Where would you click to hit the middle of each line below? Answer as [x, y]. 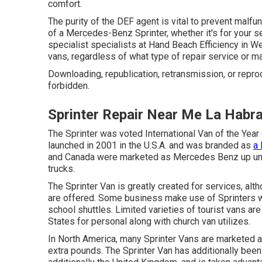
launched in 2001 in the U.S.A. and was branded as [151, 145]
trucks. [61, 169]
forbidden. [69, 86]
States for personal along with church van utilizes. [149, 221]
